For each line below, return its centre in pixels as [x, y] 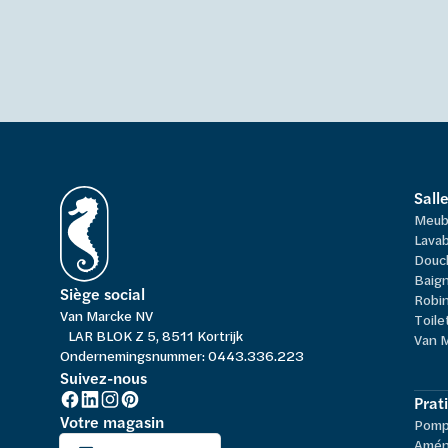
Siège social [102, 293]
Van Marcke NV [106, 315]
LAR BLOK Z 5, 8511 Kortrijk [155, 335]
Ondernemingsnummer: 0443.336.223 [182, 355]
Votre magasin [112, 421]
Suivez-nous [103, 377]
